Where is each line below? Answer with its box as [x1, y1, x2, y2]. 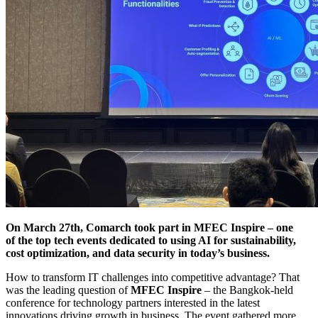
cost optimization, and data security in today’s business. [6, 246, 270, 259]
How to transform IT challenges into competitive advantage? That [6, 270, 300, 283]
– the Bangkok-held [202, 283, 293, 296]
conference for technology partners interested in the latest [6, 296, 260, 309]
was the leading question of [6, 283, 131, 296]
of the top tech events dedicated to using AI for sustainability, [6, 234, 296, 246]
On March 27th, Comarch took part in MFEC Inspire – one [6, 221, 293, 234]
